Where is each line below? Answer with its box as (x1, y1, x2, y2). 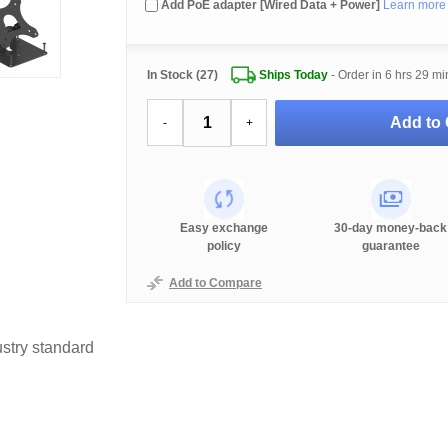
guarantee (361, 239, 420, 253)
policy (207, 239, 242, 253)
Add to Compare (169, 276, 262, 290)
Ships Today (258, 68, 328, 82)
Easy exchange (180, 221, 269, 235)
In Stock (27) (147, 68, 218, 82)
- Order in (327, 68, 385, 82)
